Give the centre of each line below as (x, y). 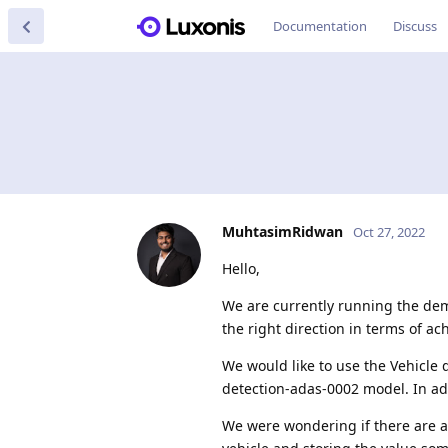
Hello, (241, 268)
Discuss (415, 26)
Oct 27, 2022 (389, 231)
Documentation (320, 26)
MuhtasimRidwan (282, 231)
